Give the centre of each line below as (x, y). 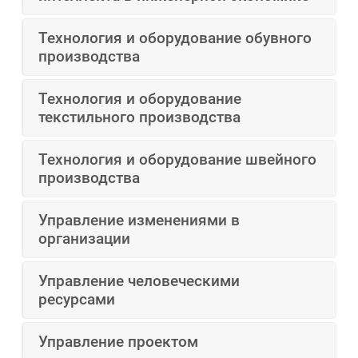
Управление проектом (119, 342)
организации (85, 239)
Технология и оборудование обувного (175, 38)
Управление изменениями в (139, 221)
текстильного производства (140, 117)
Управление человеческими (139, 281)
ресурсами (77, 300)
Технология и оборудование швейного (178, 160)
